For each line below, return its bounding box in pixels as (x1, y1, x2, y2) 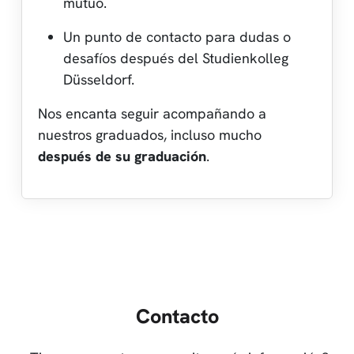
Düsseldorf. (63, 70, 134, 88)
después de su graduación (38, 146, 206, 165)
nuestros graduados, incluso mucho (38, 125, 262, 144)
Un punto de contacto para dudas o (63, 27, 291, 46)
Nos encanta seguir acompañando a (38, 104, 266, 122)
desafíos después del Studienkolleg (63, 48, 288, 67)
